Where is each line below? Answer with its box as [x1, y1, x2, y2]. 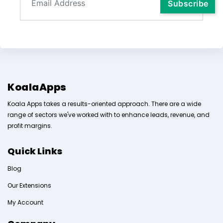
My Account [7, 198, 43, 207]
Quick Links [7, 145, 62, 158]
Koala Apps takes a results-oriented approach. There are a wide [7, 100, 201, 109]
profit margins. [7, 121, 52, 130]
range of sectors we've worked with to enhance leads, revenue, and [7, 111, 210, 119]
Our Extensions [7, 181, 51, 190]
